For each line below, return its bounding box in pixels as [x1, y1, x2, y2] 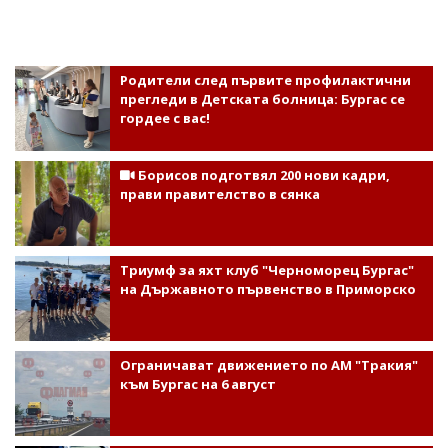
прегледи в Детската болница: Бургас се [119, 89, 405, 108]
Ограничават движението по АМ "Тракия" [119, 355, 418, 374]
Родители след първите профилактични [119, 70, 411, 89]
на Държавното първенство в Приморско [119, 279, 416, 298]
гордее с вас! [119, 108, 210, 127]
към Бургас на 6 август [119, 374, 276, 393]
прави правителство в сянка [119, 184, 320, 203]
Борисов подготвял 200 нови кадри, [134, 165, 390, 184]
